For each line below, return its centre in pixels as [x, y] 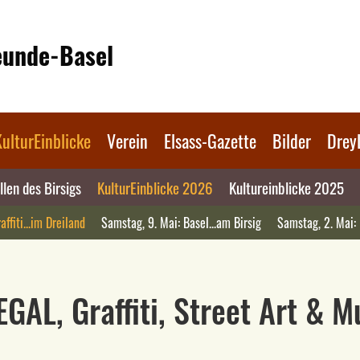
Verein [127, 141]
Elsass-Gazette [210, 141]
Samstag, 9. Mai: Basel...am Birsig [181, 223]
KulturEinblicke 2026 [155, 187]
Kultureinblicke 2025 [286, 187]
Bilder [292, 141]
